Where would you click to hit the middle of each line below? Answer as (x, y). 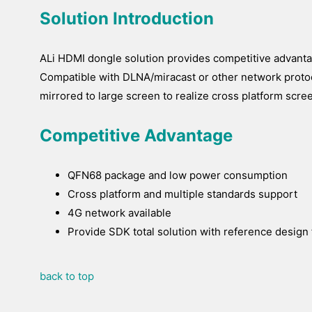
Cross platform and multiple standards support (182, 194)
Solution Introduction (127, 18)
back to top (67, 276)
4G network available (119, 213)
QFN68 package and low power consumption (178, 175)
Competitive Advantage (136, 135)
